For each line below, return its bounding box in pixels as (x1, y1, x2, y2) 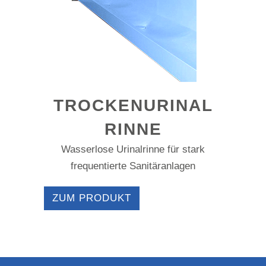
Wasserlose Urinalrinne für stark (61, 144, 205, 155)
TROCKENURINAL (53, 96, 213, 115)
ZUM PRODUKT (52, 192, 131, 204)
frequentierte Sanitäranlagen (71, 160, 195, 172)
